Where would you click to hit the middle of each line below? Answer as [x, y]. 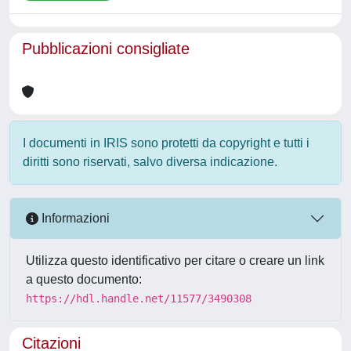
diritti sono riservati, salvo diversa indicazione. [150, 161]
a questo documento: [84, 279]
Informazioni [74, 219]
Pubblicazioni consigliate [106, 48]
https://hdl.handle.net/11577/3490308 [139, 298]
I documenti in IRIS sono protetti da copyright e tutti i [166, 143]
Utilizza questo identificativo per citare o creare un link [175, 260]
